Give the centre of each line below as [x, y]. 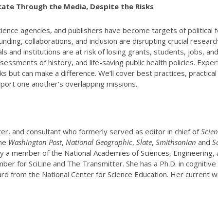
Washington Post [35, 142]
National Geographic [99, 142]
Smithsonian [176, 142]
